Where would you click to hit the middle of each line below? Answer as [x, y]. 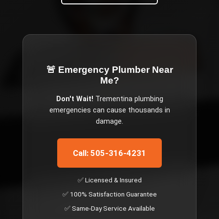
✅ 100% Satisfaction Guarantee [109, 194]
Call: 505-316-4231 [109, 153]
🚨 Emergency [79, 69]
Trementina [114, 99]
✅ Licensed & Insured [109, 180]
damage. [109, 121]
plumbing [148, 99]
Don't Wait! [75, 99]
